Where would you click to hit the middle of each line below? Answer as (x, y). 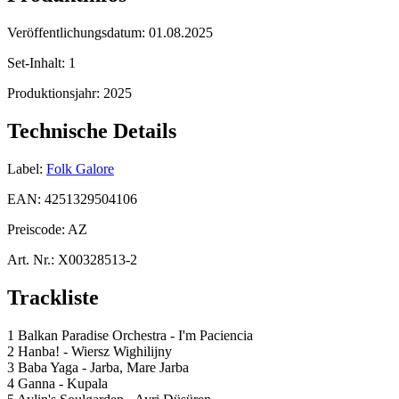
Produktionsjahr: (55, 93)
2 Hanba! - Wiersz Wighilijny (90, 351)
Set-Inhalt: (38, 62)
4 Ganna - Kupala (57, 383)
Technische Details (92, 130)
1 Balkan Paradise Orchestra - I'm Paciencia (130, 335)
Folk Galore (80, 168)
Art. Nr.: (31, 259)
